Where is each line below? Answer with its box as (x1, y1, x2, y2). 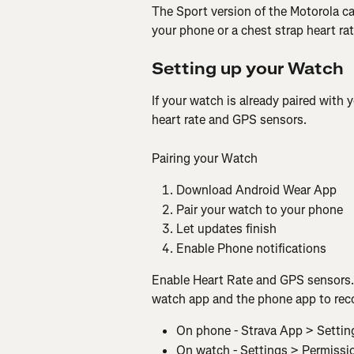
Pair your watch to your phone (176, 201, 343, 218)
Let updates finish (176, 220, 277, 238)
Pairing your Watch (152, 149, 258, 167)
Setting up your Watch (152, 58, 344, 81)
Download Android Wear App (176, 182, 337, 199)
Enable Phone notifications (176, 239, 326, 257)
